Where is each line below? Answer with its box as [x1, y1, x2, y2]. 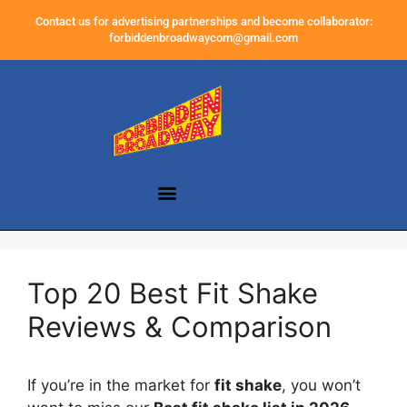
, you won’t [282, 376, 361, 395]
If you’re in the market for [27, 376, 214, 395]
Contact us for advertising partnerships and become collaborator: [35, 15, 372, 28]
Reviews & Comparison [27, 310, 332, 344]
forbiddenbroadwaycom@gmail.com [109, 31, 298, 45]
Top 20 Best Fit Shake [27, 276, 318, 311]
